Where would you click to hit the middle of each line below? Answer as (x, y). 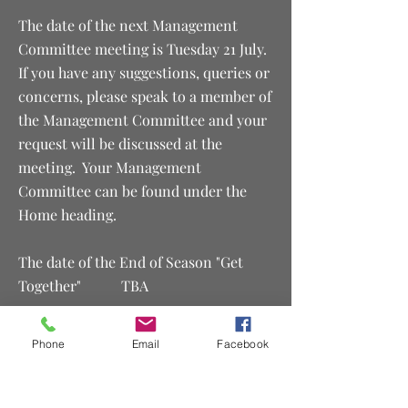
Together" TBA (83, 286)
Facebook (243, 343)
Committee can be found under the (133, 191)
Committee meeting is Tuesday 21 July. (144, 49)
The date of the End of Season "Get (131, 262)
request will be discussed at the (120, 143)
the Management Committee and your (143, 120)
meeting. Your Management (110, 167)
